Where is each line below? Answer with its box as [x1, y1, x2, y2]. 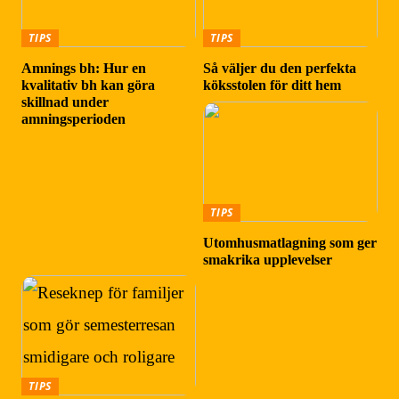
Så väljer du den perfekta [203, 61, 357, 77]
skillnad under [21, 94, 110, 110]
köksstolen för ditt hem [203, 77, 342, 94]
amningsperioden [21, 111, 126, 127]
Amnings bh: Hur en [21, 61, 147, 77]
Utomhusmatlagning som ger [203, 234, 378, 250]
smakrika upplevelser [203, 251, 333, 267]
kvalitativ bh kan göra [21, 77, 156, 94]
